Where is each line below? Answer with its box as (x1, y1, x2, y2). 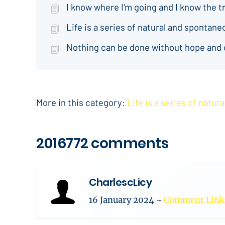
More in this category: (36, 96, 125, 108)
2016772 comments (36, 134, 168, 153)
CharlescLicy (89, 175, 152, 189)
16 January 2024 (89, 195, 156, 205)
